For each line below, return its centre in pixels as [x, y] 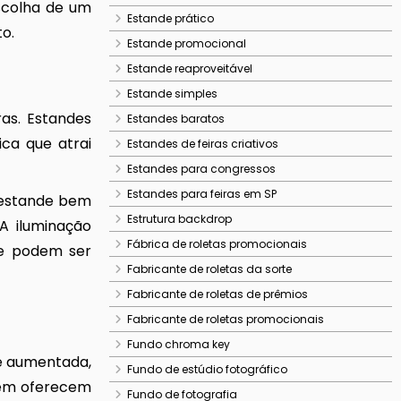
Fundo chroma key [179, 344]
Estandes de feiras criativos [203, 144]
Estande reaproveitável [190, 68]
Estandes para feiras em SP [202, 194]
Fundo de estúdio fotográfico [207, 369]
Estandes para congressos [201, 169]
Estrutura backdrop [179, 219]
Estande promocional [187, 43]
